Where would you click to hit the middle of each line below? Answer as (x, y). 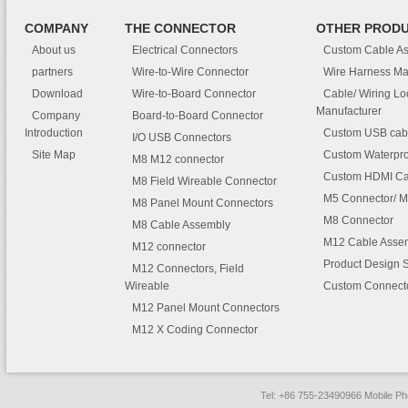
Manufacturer (349, 111)
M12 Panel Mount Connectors (206, 308)
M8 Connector (358, 220)
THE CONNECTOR (180, 28)
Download (57, 94)
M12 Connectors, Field (188, 269)
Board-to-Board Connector (198, 116)
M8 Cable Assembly (181, 225)
